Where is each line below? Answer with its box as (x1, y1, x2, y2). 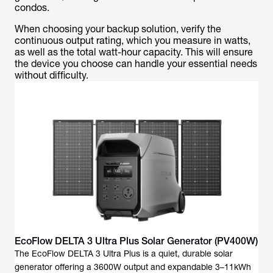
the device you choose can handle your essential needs (15, 58, 257, 69)
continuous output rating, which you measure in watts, (15, 35, 250, 46)
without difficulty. (15, 69, 88, 81)
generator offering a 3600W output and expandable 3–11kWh (15, 262, 251, 272)
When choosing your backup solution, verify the (15, 23, 221, 35)
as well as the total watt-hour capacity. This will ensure (15, 46, 253, 58)
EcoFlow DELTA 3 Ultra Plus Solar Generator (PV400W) (15, 235, 258, 247)
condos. (15, 2, 49, 13)
